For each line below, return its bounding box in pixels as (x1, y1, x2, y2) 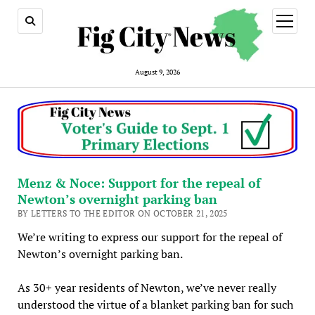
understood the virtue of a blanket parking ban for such (17, 296, 293, 312)
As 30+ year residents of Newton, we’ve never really (17, 279, 276, 295)
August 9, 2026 (135, 67, 180, 77)
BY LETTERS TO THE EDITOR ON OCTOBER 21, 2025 (17, 207, 228, 219)
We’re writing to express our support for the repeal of (17, 229, 282, 245)
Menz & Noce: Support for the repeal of (17, 174, 261, 191)
